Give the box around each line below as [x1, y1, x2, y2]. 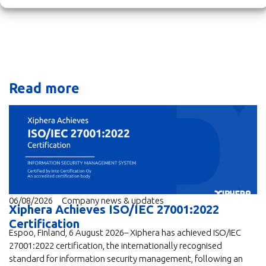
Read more [9, 80, 80, 96]
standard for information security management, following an [9, 253, 243, 264]
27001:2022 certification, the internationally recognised [9, 240, 222, 251]
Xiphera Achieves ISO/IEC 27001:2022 [9, 202, 219, 216]
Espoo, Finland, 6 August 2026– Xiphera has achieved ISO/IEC [9, 227, 241, 237]
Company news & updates [62, 195, 164, 205]
